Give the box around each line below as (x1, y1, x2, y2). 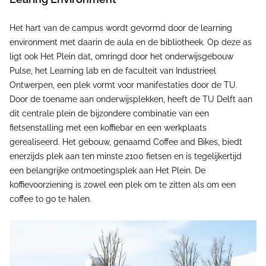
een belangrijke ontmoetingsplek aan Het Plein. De (9, 166, 205, 175)
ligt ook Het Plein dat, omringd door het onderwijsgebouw (9, 52, 233, 61)
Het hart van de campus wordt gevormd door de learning (9, 23, 232, 33)
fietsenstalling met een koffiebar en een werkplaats (9, 123, 207, 132)
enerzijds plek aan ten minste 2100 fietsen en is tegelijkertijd (9, 151, 242, 161)
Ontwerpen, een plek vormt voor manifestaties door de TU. (9, 80, 237, 90)
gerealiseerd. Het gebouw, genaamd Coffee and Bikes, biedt (9, 137, 242, 147)
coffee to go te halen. (9, 194, 91, 204)
